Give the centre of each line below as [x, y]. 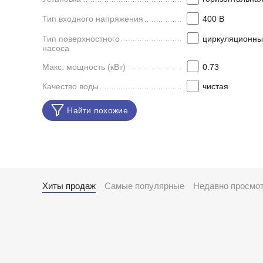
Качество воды [70, 87]
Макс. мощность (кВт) [84, 67]
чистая [215, 87]
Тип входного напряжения [93, 18]
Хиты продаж [69, 186]
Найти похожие [97, 111]
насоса [56, 48]
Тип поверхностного [81, 38]
